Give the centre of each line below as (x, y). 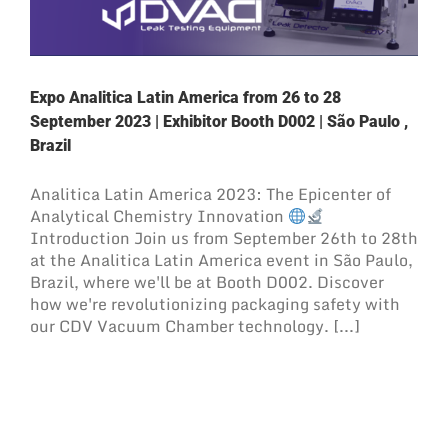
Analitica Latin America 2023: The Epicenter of (210, 194)
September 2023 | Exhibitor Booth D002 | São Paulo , (219, 121)
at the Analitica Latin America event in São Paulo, (221, 260)
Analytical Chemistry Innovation (159, 216)
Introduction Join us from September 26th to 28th (224, 238)
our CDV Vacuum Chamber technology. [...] (195, 326)
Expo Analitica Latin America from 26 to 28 (185, 97)
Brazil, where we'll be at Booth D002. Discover (207, 282)
